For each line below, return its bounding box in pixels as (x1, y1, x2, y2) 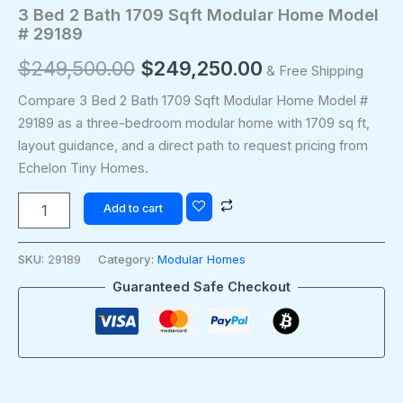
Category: (98, 251, 157, 266)
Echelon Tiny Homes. (18, 159, 148, 176)
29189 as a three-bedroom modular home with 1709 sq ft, (18, 114, 370, 131)
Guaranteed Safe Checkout (112, 279, 291, 296)
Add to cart (103, 201, 163, 216)
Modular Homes (157, 251, 246, 266)
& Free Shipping (266, 63, 363, 80)
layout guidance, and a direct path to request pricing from (18, 137, 368, 154)
